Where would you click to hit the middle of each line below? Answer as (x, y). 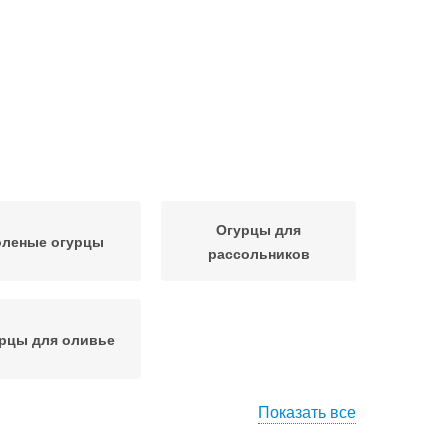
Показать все (307, 411)
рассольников (258, 253)
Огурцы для (258, 229)
